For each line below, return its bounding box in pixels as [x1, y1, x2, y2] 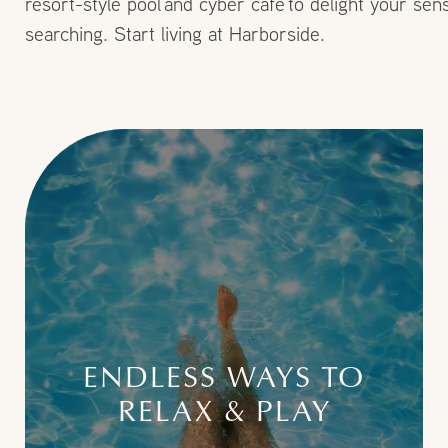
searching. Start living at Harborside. [25, 21, 325, 47]
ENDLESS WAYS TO [83, 354, 365, 396]
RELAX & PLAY [117, 388, 331, 430]
